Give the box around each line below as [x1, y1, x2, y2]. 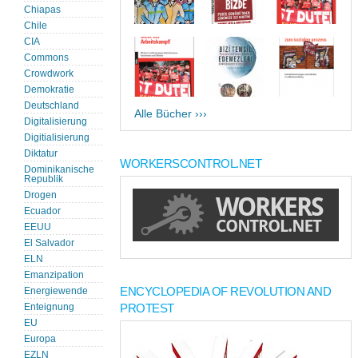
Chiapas [24, 5, 61, 15]
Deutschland [24, 101, 79, 111]
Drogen [24, 190, 57, 201]
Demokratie [24, 85, 74, 95]
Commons [24, 53, 69, 63]
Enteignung [24, 302, 74, 312]
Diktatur [24, 149, 58, 159]
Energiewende [24, 286, 88, 296]
